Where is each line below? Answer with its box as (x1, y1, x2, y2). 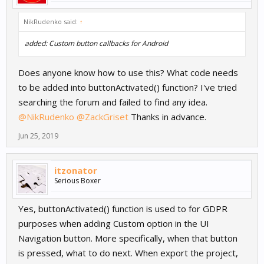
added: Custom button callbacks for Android (25, 38, 168, 49)
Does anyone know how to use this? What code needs (18, 67, 238, 79)
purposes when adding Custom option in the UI (18, 217, 209, 230)
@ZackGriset (77, 111, 128, 123)
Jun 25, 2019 (18, 131, 58, 141)
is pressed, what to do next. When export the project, (18, 247, 238, 259)
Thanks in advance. (128, 111, 206, 123)
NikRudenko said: (24, 17, 80, 27)
